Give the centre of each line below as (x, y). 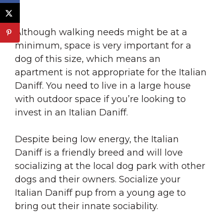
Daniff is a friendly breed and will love (99, 152)
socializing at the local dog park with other (110, 166)
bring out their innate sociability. (88, 206)
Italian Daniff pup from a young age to (100, 193)
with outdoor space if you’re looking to (100, 99)
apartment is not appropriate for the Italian (111, 72)
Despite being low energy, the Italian (97, 139)
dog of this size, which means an (88, 59)
